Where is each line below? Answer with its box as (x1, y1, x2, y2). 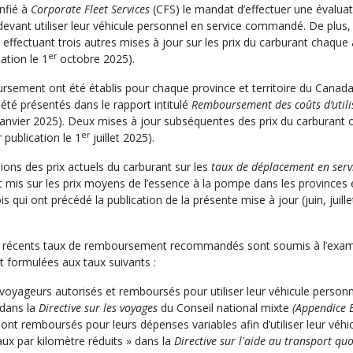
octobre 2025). (57, 51, 135, 67)
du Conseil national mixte (158, 300, 292, 316)
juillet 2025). (90, 130, 154, 146)
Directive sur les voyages (39, 300, 158, 316)
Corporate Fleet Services (31, 2, 150, 17)
